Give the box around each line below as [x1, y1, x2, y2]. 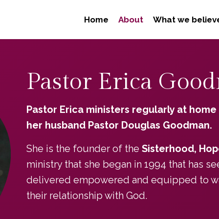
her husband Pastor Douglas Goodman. [26, 119, 212, 131]
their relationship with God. [26, 190, 147, 201]
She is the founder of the [26, 143, 142, 154]
